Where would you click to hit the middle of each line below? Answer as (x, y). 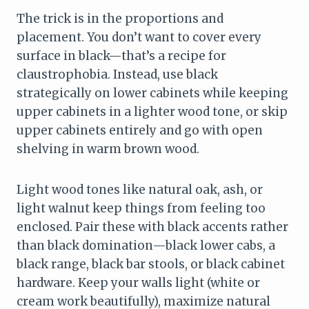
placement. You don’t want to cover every (139, 37)
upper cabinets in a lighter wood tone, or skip (152, 111)
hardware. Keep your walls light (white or (138, 282)
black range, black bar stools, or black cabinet (151, 264)
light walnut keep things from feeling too (141, 208)
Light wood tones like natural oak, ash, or (140, 189)
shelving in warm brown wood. (108, 149)
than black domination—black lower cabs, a (146, 245)
